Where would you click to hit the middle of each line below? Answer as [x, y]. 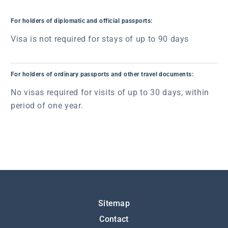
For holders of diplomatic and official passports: [82, 21]
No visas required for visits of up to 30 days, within [110, 92]
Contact [114, 219]
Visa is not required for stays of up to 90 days [100, 39]
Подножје [39, 203]
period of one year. [47, 106]
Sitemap [114, 203]
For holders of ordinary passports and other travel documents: [102, 74]
